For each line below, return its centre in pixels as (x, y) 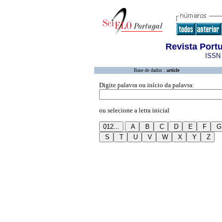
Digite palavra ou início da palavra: (147, 85)
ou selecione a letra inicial (134, 110)
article (173, 70)
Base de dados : (150, 70)
